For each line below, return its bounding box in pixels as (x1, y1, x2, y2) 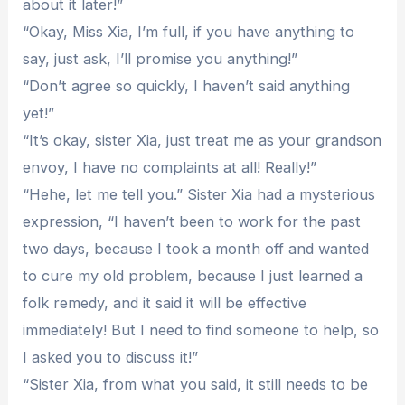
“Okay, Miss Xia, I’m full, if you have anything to (23, 22, 355, 41)
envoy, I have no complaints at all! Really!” (23, 157, 317, 176)
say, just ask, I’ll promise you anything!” (23, 49, 298, 68)
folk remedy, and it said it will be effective (23, 293, 307, 312)
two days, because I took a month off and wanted (23, 239, 370, 258)
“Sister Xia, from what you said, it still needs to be (23, 374, 369, 393)
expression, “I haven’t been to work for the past (23, 212, 362, 231)
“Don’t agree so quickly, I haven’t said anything (23, 76, 351, 95)
